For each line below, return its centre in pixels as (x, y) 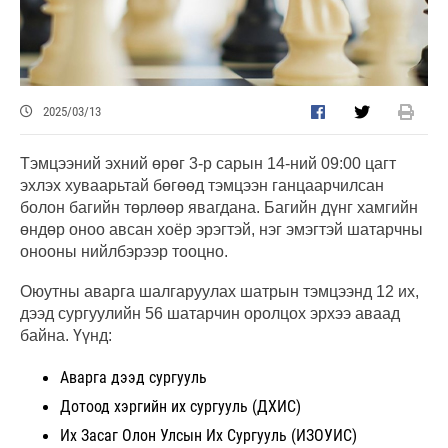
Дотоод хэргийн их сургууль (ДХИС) (180, 407)
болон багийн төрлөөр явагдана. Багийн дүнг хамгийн (219, 208)
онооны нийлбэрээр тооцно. (124, 252)
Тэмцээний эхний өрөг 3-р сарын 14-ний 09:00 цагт (208, 164)
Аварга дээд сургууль (133, 378)
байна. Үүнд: (66, 336)
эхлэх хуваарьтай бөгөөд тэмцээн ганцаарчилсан (202, 186)
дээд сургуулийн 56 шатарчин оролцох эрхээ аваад (210, 314)
